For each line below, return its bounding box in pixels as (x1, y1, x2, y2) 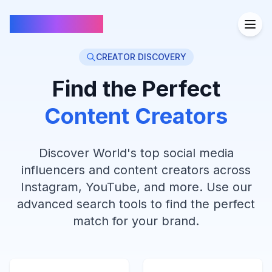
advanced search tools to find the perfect (17, 197, 255, 211)
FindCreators (10, 15, 103, 33)
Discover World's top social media (38, 146, 234, 160)
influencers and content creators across (21, 163, 251, 177)
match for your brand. (73, 214, 199, 228)
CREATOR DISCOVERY (95, 52, 186, 62)
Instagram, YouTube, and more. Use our (20, 180, 252, 194)
